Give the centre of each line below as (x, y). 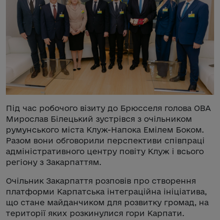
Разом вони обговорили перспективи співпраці (105, 140)
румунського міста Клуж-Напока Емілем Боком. (105, 129)
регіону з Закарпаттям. (54, 162)
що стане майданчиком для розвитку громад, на (107, 202)
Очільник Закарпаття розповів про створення (101, 180)
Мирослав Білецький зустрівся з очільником (99, 119)
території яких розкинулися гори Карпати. (95, 213)
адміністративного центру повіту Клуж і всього (105, 151)
